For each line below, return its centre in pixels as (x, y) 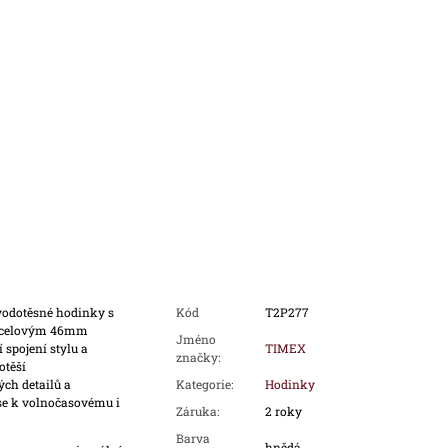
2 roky (283, 411)
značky (196, 357)
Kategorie (203, 384)
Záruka (196, 411)
